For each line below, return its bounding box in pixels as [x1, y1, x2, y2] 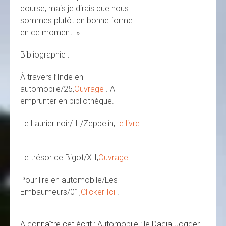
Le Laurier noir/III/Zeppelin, [20, 119, 115, 129]
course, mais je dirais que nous [20, 4, 129, 14]
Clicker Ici [81, 187, 117, 197]
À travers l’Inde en [20, 72, 83, 82]
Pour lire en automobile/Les [20, 175, 118, 185]
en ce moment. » [20, 28, 80, 38]
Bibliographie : [20, 50, 69, 60]
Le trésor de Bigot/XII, [20, 153, 98, 163]
